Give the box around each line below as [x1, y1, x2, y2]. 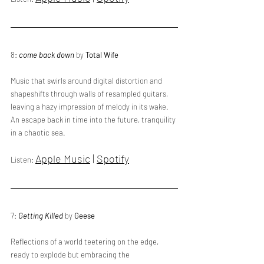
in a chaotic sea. [11, 128, 65, 137]
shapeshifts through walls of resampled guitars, [11, 89, 170, 98]
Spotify [97, 152, 129, 165]
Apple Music [35, 152, 90, 165]
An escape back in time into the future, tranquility [11, 115, 177, 124]
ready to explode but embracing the [11, 250, 131, 259]
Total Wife [85, 50, 118, 60]
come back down [19, 50, 74, 60]
